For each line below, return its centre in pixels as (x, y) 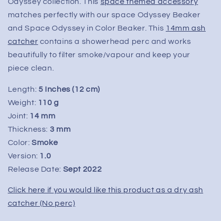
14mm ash (185, 28)
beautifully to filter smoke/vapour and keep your (99, 55)
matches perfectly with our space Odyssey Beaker (104, 15)
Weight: (23, 102)
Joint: (19, 116)
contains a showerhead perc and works (115, 41)
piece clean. (31, 68)
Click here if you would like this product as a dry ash (105, 190)
